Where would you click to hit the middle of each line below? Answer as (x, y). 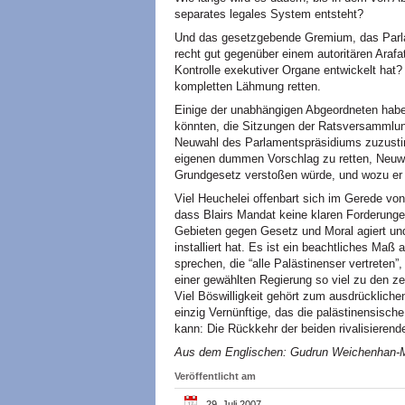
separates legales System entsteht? (269, 14)
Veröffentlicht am (215, 376)
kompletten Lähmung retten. (248, 86)
